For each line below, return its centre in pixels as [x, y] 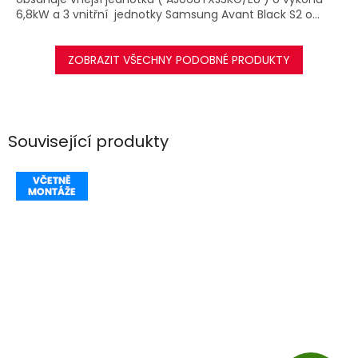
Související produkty [88, 142]
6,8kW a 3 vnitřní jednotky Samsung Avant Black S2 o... [168, 14]
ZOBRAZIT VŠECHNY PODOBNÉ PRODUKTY [179, 60]
